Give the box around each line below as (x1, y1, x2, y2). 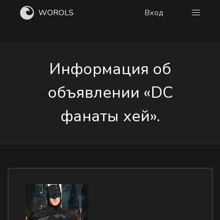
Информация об (49, 58, 171, 80)
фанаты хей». (60, 106, 160, 127)
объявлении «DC (47, 82, 173, 103)
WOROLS (38, 7, 74, 18)
